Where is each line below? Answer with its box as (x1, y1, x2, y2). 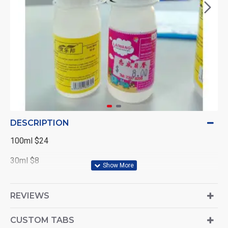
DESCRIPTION (10, 118, 69, 128)
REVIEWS (10, 191, 49, 201)
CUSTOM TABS (10, 215, 74, 225)
